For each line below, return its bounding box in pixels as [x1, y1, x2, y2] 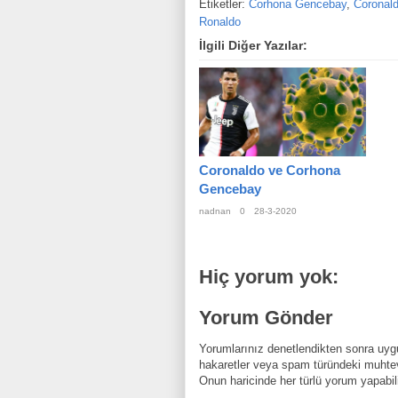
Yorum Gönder [199, 306, 333, 329]
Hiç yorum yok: [199, 266, 338, 289]
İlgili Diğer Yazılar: [199, 38, 307, 53]
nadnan [199, 206, 231, 217]
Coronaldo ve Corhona [199, 163, 340, 179]
